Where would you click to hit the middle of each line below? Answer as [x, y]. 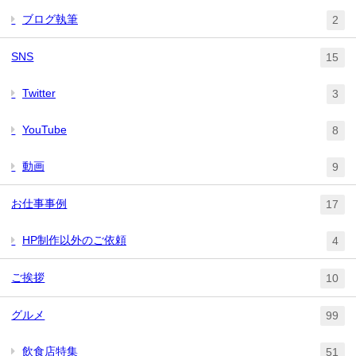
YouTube [45, 129]
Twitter [39, 93]
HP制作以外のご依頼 [75, 240]
